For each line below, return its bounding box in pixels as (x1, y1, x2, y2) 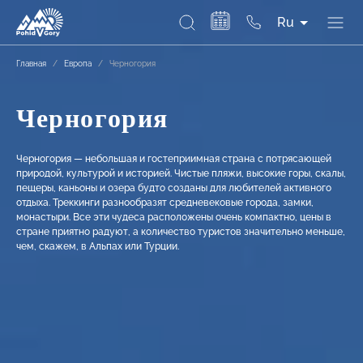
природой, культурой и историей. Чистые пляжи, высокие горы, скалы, (16, 168, 346, 179)
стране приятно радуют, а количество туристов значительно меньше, (16, 226, 345, 237)
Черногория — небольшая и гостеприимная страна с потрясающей (16, 153, 331, 164)
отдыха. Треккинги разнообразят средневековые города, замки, (16, 197, 314, 208)
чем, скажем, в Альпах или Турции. (16, 241, 179, 252)
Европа (64, 59, 92, 68)
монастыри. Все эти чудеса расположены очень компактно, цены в (16, 211, 331, 223)
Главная (16, 59, 46, 68)
